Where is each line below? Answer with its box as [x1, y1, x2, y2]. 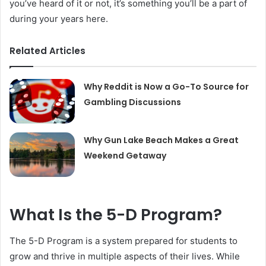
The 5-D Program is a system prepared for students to [9, 235, 237, 247]
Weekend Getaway [84, 149, 167, 161]
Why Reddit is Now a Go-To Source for [84, 80, 249, 93]
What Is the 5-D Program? [9, 203, 222, 226]
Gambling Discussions [84, 96, 182, 108]
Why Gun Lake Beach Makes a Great [84, 134, 239, 146]
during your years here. [9, 12, 108, 24]
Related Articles [9, 44, 85, 57]
